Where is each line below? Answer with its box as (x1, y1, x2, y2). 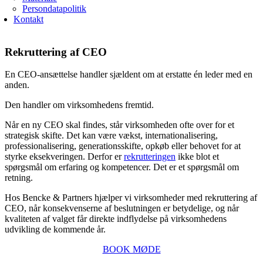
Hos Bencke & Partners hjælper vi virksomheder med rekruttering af (5, 193, 257, 203)
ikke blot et (176, 151, 219, 162)
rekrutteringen (124, 151, 176, 162)
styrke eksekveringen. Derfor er (5, 151, 124, 162)
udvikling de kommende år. (5, 224, 106, 235)
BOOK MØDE (102, 244, 161, 255)
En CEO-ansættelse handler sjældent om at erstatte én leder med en (5, 69, 252, 80)
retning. (5, 173, 33, 183)
